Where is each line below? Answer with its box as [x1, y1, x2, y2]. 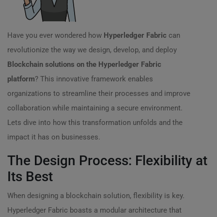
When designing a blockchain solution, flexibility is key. [7, 191, 185, 200]
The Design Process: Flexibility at [7, 153, 207, 169]
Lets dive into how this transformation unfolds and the [7, 118, 183, 127]
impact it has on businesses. [7, 133, 100, 141]
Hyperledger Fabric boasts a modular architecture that [7, 206, 182, 215]
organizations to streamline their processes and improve [7, 89, 190, 98]
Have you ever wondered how [7, 31, 104, 40]
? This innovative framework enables [35, 75, 153, 83]
